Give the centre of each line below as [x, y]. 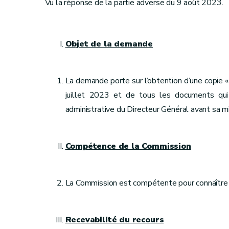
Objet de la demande [109, 44]
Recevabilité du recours [114, 220]
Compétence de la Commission [128, 146]
